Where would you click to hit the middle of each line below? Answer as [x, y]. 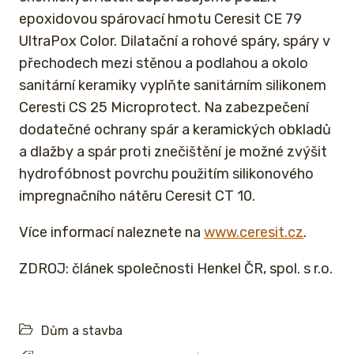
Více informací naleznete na [111, 233]
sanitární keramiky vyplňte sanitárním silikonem [173, 86]
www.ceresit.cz [254, 233]
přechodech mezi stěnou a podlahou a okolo [164, 64]
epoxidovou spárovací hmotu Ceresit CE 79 [160, 19]
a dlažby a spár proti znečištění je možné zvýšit [173, 152]
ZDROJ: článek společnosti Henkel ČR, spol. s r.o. [176, 269]
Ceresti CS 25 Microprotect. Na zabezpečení [164, 108]
